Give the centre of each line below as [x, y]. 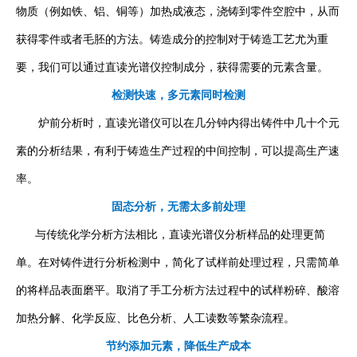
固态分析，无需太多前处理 [178, 207]
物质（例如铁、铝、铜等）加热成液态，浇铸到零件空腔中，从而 [178, 12]
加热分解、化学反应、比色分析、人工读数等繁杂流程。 [155, 318]
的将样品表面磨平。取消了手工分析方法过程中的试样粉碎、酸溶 [178, 290]
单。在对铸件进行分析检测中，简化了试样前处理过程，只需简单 [178, 263]
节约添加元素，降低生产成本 [178, 346]
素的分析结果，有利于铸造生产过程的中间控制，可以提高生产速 [178, 151]
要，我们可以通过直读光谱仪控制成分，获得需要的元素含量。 [172, 67]
